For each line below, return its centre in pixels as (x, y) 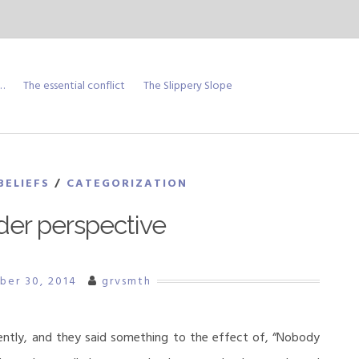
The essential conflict (74, 85)
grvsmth (126, 281)
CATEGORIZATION (127, 183)
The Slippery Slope (188, 85)
